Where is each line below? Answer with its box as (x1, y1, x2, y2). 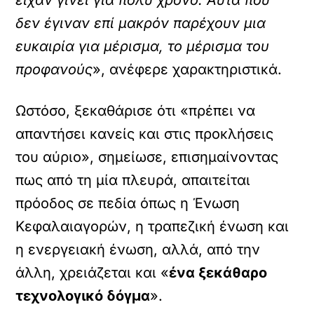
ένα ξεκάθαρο (169, 264, 268, 281)
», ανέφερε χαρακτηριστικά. (93, 61, 282, 78)
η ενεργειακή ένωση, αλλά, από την (15, 241, 261, 258)
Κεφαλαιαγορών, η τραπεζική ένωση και (15, 218, 289, 235)
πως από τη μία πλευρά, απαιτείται (15, 172, 251, 189)
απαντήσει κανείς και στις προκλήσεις (15, 125, 274, 142)
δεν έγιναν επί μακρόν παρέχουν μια (15, 15, 266, 32)
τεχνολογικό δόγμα (15, 287, 151, 304)
